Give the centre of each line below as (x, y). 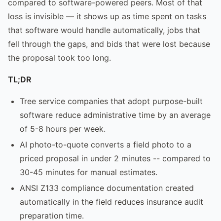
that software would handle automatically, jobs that (104, 30)
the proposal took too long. (59, 57)
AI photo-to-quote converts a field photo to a (106, 144)
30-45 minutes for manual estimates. (89, 172)
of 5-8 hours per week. (63, 129)
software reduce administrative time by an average (115, 115)
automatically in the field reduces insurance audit (111, 202)
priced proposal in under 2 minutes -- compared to (115, 158)
